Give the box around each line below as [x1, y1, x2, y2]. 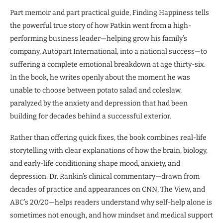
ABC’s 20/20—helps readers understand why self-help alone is [10, 198, 212, 207]
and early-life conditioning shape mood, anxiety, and [10, 159, 180, 168]
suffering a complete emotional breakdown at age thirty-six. [10, 60, 206, 69]
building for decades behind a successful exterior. [10, 111, 171, 120]
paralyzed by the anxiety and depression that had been [10, 99, 188, 108]
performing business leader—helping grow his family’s [10, 34, 187, 43]
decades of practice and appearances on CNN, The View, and [10, 185, 205, 194]
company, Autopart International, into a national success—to [10, 47, 207, 56]
